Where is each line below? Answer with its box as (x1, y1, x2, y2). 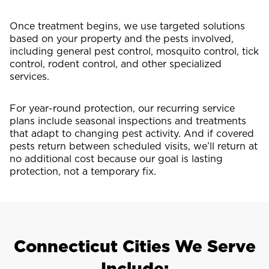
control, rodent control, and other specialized (10, 56, 222, 70)
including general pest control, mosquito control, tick (10, 44, 259, 58)
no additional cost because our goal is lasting (10, 151, 223, 165)
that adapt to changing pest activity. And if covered (10, 126, 254, 140)
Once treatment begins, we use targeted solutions (10, 19, 245, 32)
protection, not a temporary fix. (10, 164, 156, 178)
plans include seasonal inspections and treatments (10, 113, 246, 127)
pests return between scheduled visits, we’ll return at (10, 139, 258, 153)
